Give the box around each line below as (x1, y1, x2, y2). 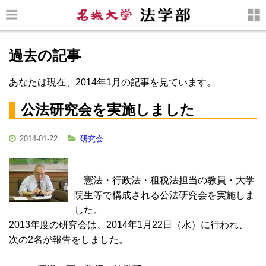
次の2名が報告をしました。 (9, 234, 128, 245)
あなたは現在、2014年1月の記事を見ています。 (9, 77, 216, 87)
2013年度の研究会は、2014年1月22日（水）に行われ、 (9, 219, 248, 230)
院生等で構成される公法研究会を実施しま (74, 189, 255, 200)
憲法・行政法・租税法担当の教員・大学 (74, 175, 255, 185)
